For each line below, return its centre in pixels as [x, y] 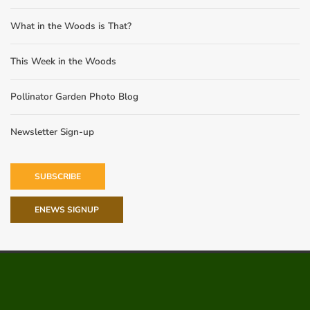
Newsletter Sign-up [52, 131]
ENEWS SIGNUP [67, 209]
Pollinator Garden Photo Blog [74, 96]
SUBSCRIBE [58, 176]
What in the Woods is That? [71, 26]
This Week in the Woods [63, 61]
